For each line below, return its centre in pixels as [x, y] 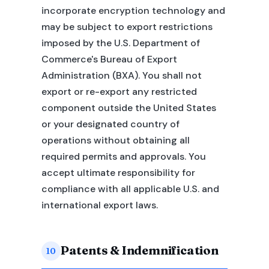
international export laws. [99, 205]
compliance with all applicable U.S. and [130, 189]
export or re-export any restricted [119, 92]
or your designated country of [110, 124]
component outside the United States [128, 108]
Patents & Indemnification [139, 250]
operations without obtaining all [115, 140]
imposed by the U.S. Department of [120, 43]
